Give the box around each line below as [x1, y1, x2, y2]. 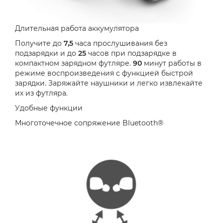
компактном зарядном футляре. [15, 59, 133, 68]
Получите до [15, 39, 64, 48]
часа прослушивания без [75, 39, 167, 48]
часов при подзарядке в [88, 49, 177, 58]
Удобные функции [15, 104, 83, 113]
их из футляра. [15, 89, 68, 98]
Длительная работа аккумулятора [15, 24, 139, 33]
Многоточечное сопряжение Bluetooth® [15, 118, 163, 128]
